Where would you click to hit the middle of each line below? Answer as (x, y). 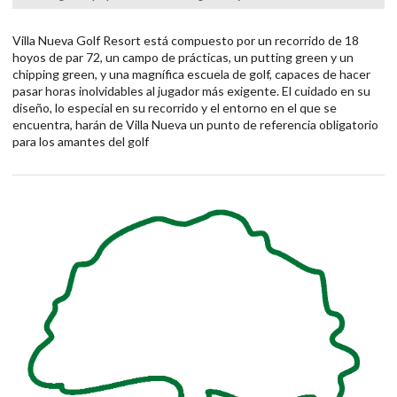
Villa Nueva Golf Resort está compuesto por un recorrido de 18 (186, 40)
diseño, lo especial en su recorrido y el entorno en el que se (175, 107)
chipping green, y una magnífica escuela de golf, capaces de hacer (191, 74)
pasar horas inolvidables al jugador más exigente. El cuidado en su (191, 90)
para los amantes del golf (81, 141)
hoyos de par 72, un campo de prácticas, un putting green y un (183, 57)
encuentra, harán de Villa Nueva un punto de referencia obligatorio (195, 124)
